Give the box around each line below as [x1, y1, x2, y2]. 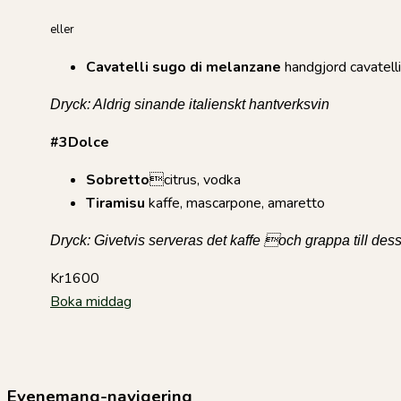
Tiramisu [86, 192, 145, 213]
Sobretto [86, 169, 149, 190]
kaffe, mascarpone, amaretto [145, 192, 325, 213]
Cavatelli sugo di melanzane [86, 56, 281, 77]
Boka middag [50, 291, 132, 311]
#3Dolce [50, 132, 109, 152]
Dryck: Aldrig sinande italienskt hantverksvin [50, 96, 329, 112]
